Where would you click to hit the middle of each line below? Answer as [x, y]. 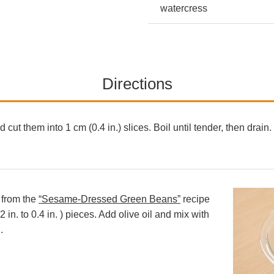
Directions [137, 84]
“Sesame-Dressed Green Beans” [109, 199]
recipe [195, 199]
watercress [184, 9]
